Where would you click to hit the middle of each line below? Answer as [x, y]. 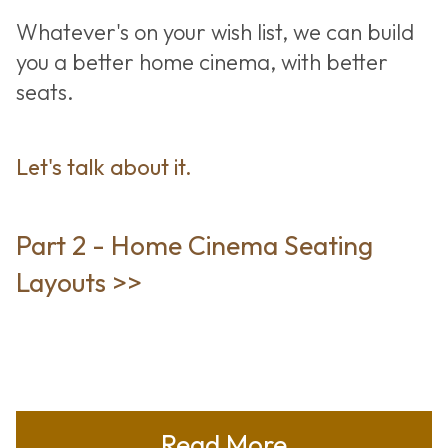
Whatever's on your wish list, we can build [214, 31]
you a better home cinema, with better [201, 61]
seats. [44, 91]
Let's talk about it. [103, 166]
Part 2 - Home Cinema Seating [194, 244]
